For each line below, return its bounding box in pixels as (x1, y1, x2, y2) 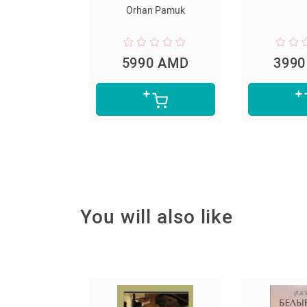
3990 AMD (175, 54, 243, 71)
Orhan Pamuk (27, 4, 86, 16)
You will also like (80, 205, 234, 228)
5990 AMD (23, 54, 91, 71)
